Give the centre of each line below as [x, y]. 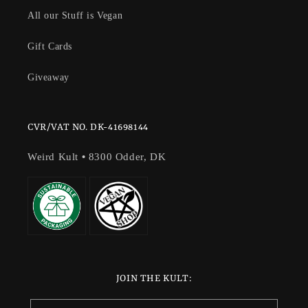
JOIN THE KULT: [154, 279]
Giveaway [48, 78]
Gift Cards [50, 47]
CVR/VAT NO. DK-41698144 [88, 128]
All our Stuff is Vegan [75, 16]
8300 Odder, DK [127, 157]
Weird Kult [55, 157]
